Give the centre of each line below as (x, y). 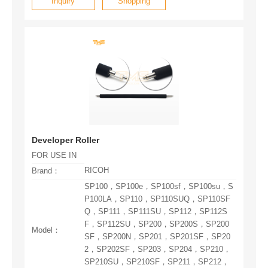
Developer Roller (65, 140)
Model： (46, 231)
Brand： (45, 171)
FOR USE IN (54, 156)
